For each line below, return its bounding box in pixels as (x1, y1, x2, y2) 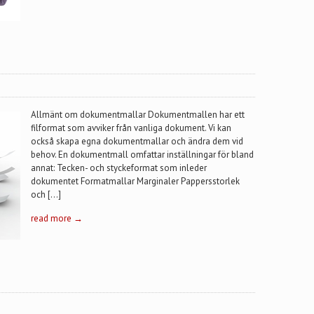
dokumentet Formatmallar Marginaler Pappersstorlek (31, 175, 240, 187)
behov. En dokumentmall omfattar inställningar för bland (31, 149, 254, 161)
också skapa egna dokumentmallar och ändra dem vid (31, 135, 243, 147)
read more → (31, 212, 83, 224)
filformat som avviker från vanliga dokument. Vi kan (31, 122, 231, 134)
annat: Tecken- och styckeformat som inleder (31, 162, 207, 174)
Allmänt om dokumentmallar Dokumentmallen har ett (31, 109, 245, 121)
